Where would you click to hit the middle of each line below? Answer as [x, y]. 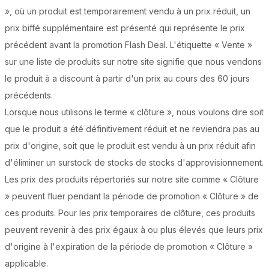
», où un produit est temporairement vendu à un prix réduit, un [128, 11]
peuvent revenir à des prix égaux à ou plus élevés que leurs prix [134, 230]
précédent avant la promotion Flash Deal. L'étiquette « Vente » [128, 45]
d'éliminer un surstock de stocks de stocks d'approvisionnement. [134, 163]
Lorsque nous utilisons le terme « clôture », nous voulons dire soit [134, 112]
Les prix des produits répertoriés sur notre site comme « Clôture [132, 180]
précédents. [29, 95]
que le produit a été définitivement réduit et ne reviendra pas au [132, 129]
